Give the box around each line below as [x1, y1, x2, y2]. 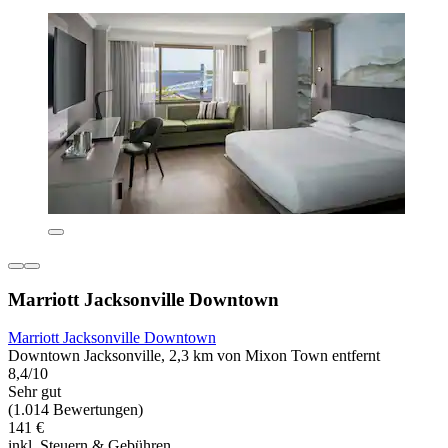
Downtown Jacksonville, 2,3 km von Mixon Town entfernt [8, 347, 380, 365]
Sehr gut [8, 383, 61, 401]
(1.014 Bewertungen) [8, 401, 143, 419]
